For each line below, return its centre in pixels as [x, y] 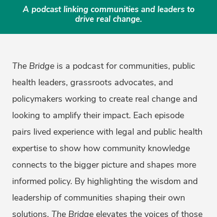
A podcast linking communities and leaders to [108, 9]
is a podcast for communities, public [125, 66]
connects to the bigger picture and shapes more [104, 165]
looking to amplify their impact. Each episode [98, 115]
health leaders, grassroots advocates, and [93, 82]
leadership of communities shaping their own [99, 198]
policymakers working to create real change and [105, 99]
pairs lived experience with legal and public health [107, 132]
